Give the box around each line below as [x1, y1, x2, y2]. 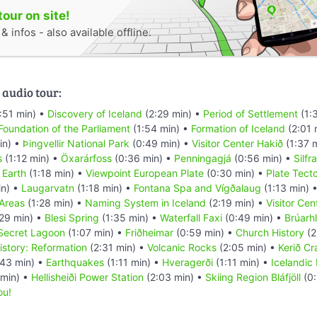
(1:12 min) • [2, 151, 61, 164]
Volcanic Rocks [147, 241, 217, 253]
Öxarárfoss [61, 151, 112, 164]
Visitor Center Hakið [192, 137, 283, 149]
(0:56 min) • [231, 151, 294, 164]
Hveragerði [162, 255, 213, 268]
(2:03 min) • [144, 270, 205, 283]
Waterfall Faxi [160, 211, 222, 224]
